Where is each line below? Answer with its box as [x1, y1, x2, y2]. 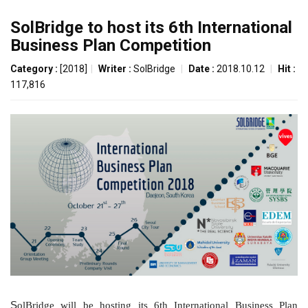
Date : [188, 63, 217, 74]
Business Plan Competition [10, 36, 211, 55]
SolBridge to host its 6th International [10, 18, 292, 37]
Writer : [98, 63, 133, 74]
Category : [10, 63, 60, 74]
